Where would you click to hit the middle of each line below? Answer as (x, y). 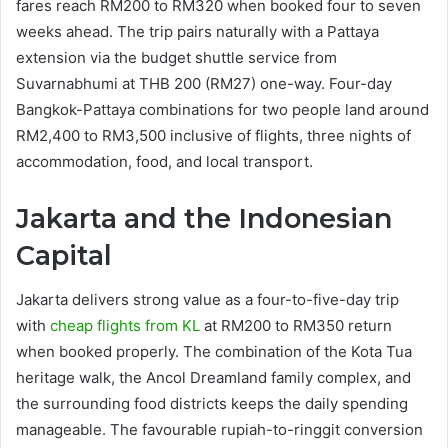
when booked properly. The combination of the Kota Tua (214, 351)
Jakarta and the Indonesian (204, 218)
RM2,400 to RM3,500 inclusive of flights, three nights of (213, 135)
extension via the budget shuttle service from (176, 57)
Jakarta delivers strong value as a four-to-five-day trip (207, 299)
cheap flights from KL (125, 325)
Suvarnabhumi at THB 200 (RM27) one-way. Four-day (204, 83)
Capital (64, 255)
